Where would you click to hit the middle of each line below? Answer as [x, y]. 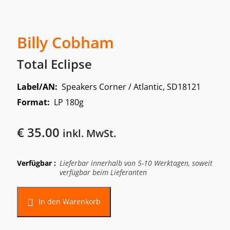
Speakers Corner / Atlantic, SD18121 [131, 87]
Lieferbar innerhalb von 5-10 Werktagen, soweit [136, 163]
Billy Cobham [65, 42]
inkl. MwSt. [89, 133]
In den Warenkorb [70, 201]
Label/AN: [39, 87]
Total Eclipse [54, 64]
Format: [35, 102]
